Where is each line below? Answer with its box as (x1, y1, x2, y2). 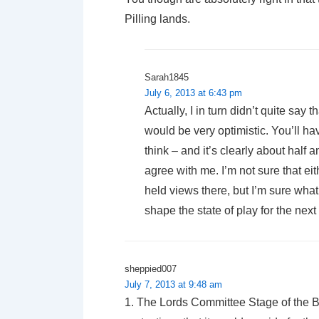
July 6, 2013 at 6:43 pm (145, 87, 242, 98)
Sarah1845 (145, 71, 189, 83)
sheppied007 (125, 263, 177, 274)
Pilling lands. (125, 12, 190, 25)
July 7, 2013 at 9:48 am (125, 278, 222, 290)
